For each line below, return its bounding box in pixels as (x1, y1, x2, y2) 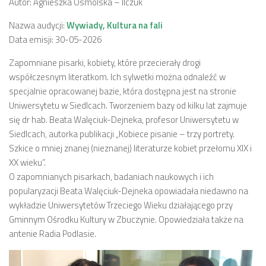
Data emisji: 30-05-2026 (9, 33, 102, 46)
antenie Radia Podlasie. (9, 227, 96, 240)
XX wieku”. (9, 156, 46, 169)
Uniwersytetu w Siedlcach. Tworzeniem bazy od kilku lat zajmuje (9, 99, 247, 112)
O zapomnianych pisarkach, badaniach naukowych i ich (9, 170, 214, 183)
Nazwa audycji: (9, 18, 66, 32)
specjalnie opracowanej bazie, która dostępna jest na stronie (9, 84, 236, 98)
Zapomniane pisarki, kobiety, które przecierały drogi (9, 56, 201, 69)
